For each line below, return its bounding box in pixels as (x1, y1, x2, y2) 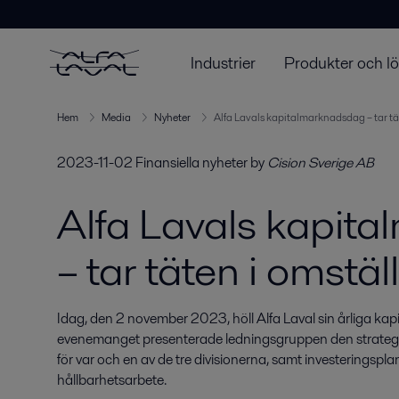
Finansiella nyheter (135, 152, 248, 173)
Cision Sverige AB (267, 152, 374, 173)
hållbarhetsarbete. (57, 370, 167, 390)
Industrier (191, 51, 256, 74)
